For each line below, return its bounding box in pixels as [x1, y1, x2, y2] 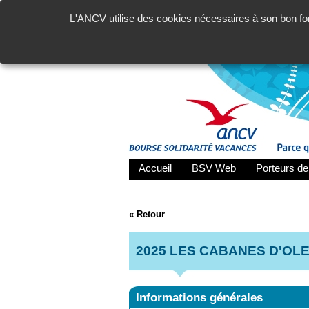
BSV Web [192, 162, 236, 175]
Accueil [139, 162, 172, 175]
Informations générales [136, 290, 263, 304]
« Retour [129, 208, 165, 219]
